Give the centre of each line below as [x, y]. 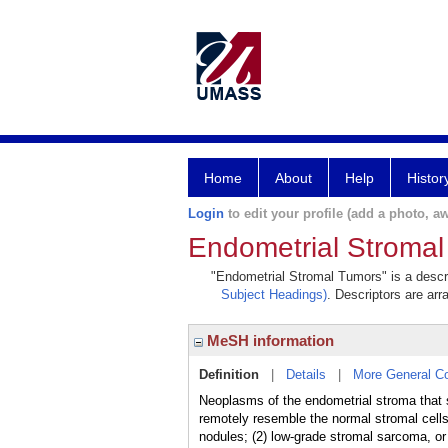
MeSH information [268, 340]
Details [306, 374]
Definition [229, 374]
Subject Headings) [274, 294]
